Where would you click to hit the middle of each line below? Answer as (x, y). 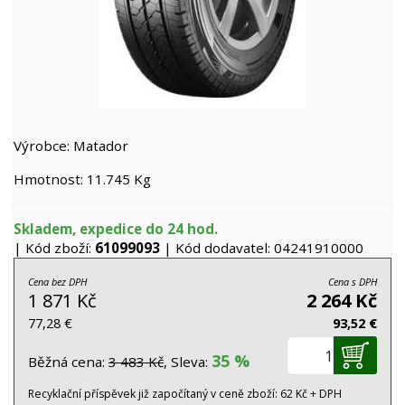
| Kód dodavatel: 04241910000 (262, 248)
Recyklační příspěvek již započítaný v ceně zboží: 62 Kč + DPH (185, 394)
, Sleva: (188, 362)
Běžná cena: (68, 362)
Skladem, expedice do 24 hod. (116, 229)
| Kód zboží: (54, 248)
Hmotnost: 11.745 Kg (82, 179)
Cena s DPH (353, 282)
